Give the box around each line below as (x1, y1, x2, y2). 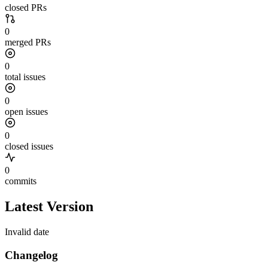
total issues (5, 72, 45, 83)
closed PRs (5, 2, 47, 13)
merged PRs (5, 37, 51, 48)
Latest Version (5, 199, 93, 215)
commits (5, 176, 36, 187)
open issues (5, 106, 48, 117)
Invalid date (5, 227, 49, 237)
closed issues (5, 141, 53, 152)
